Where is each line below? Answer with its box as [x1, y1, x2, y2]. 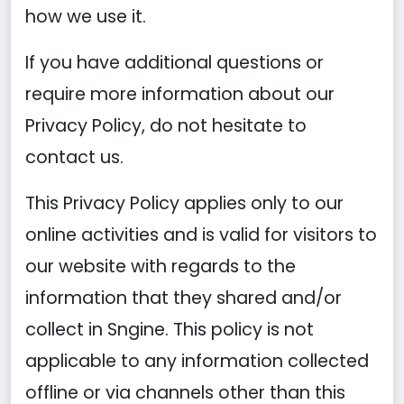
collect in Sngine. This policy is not [25, 317, 314, 342]
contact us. [25, 145, 124, 170]
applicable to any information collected [25, 349, 369, 373]
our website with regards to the [25, 254, 296, 279]
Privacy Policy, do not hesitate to [25, 114, 307, 138]
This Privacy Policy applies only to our [25, 191, 344, 216]
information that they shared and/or [25, 286, 342, 310]
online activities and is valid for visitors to [25, 223, 377, 247]
